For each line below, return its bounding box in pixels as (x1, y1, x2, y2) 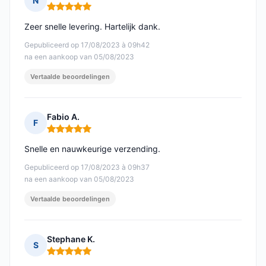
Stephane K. (47, 234, 95, 245)
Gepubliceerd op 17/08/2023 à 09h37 (24, 163, 150, 172)
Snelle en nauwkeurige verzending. (24, 144, 160, 154)
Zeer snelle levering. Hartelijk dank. (24, 21, 160, 32)
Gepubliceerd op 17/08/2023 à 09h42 (24, 40, 150, 50)
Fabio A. (47, 112, 80, 122)
